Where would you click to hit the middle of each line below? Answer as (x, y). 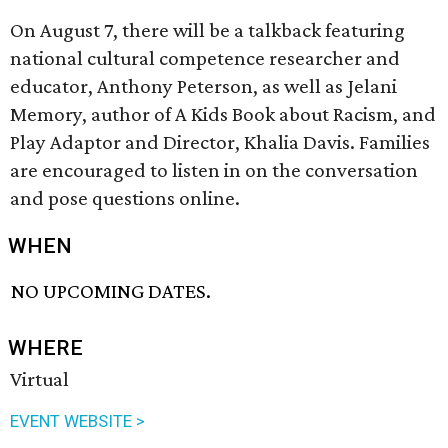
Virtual (39, 379)
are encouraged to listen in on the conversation (214, 170)
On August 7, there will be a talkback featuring (207, 30)
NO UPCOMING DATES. (111, 291)
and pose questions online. (125, 198)
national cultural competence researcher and (205, 58)
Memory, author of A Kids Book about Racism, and (223, 114)
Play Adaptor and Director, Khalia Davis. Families (220, 142)
